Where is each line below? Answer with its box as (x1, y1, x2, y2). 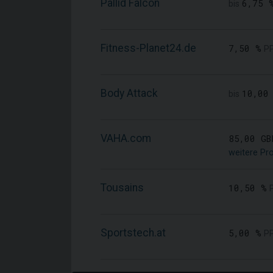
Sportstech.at (101, 227, 166, 239)
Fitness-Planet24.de (101, 42, 196, 54)
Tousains (101, 182, 144, 194)
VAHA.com (101, 132, 151, 144)
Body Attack (101, 87, 158, 99)
